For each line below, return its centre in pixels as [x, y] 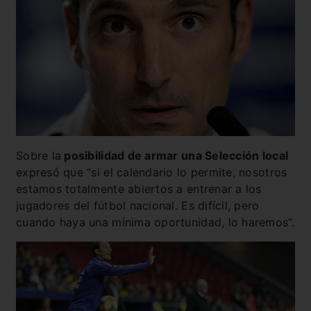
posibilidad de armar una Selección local [175, 156]
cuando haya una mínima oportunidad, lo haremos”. [155, 222]
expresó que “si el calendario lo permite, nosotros [152, 173]
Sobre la [39, 156]
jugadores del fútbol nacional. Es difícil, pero [138, 206]
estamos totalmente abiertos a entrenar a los [139, 189]
